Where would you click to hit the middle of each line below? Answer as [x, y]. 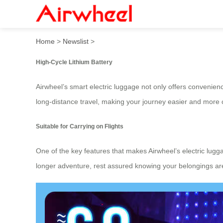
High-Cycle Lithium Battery [74, 62]
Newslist [76, 41]
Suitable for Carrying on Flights [80, 126]
